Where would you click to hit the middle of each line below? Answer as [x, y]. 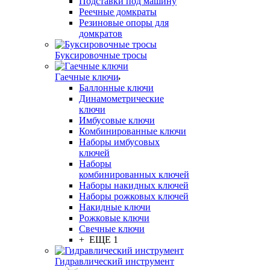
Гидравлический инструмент [115, 261]
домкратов [101, 33]
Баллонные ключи [116, 88]
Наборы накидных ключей [134, 185]
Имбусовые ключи [117, 120]
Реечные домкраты [118, 12]
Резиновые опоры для [124, 23]
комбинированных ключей [134, 174]
